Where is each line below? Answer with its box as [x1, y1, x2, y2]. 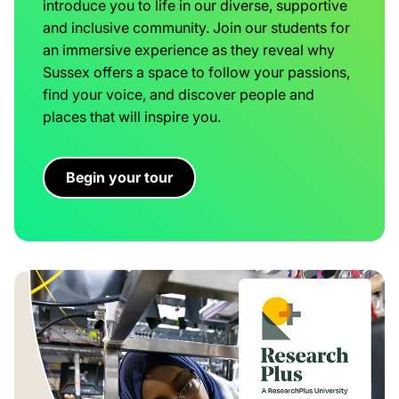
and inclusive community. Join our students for [43, 18, 350, 37]
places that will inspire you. [43, 107, 221, 126]
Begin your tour [66, 167, 173, 186]
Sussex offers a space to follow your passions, [43, 62, 350, 81]
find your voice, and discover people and [43, 85, 314, 103]
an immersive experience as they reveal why [43, 40, 335, 59]
